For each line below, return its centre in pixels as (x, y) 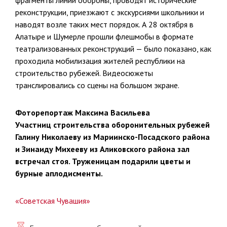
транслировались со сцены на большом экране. (97, 85)
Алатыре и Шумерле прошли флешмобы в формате (104, 36)
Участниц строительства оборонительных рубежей (112, 124)
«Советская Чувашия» (53, 200)
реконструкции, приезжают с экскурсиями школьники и (110, 12)
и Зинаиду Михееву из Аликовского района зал (102, 149)
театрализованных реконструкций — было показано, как (113, 48)
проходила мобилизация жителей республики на (100, 61)
